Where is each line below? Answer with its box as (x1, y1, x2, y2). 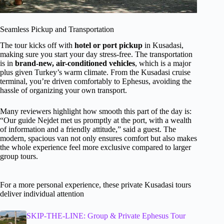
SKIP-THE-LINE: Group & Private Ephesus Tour (26, 211, 186, 220)
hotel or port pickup (74, 41, 142, 50)
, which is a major (135, 59, 191, 68)
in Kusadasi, (142, 41, 183, 50)
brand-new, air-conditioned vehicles (15, 59, 135, 68)
